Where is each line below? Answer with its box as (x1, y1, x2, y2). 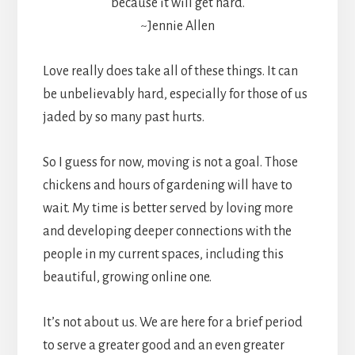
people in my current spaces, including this (42, 247, 284, 262)
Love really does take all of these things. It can (42, 64, 298, 79)
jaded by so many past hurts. (42, 110, 204, 125)
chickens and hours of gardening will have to (42, 178, 292, 193)
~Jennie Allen (140, 19, 215, 34)
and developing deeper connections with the (42, 224, 292, 239)
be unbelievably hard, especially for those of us (42, 87, 307, 102)
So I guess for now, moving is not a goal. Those (42, 155, 298, 170)
